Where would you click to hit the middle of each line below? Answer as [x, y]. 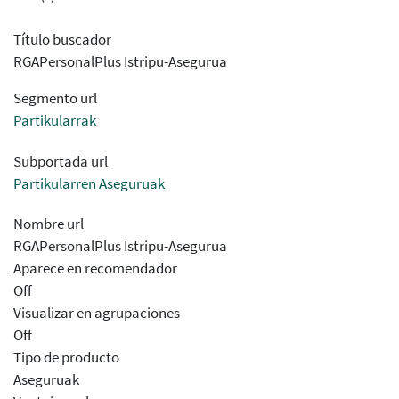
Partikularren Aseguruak [89, 183]
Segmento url [55, 98]
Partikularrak [55, 121]
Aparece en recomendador [95, 269]
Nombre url [49, 224]
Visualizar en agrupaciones [97, 313]
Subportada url [61, 161]
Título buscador [62, 40]
